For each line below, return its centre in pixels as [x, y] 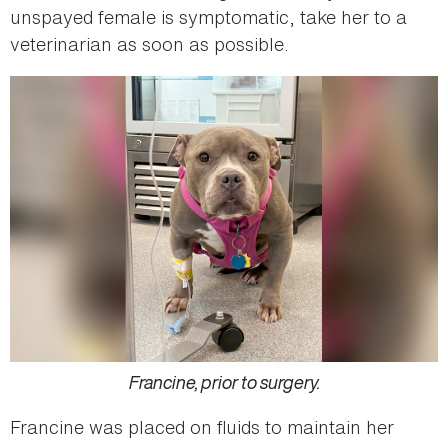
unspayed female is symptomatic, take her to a [208, 17]
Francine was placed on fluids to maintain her [202, 427]
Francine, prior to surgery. [224, 382]
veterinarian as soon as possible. [149, 44]
